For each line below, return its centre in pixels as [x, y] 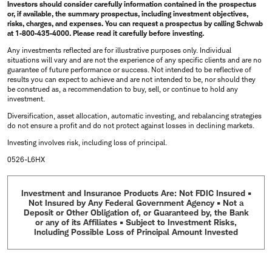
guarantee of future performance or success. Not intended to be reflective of [129, 69]
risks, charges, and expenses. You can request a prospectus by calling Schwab [135, 23]
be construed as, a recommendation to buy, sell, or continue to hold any [123, 89]
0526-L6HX [26, 159]
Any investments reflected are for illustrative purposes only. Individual [119, 50]
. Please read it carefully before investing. [137, 33]
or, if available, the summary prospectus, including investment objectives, [128, 13]
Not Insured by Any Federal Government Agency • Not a [136, 202]
